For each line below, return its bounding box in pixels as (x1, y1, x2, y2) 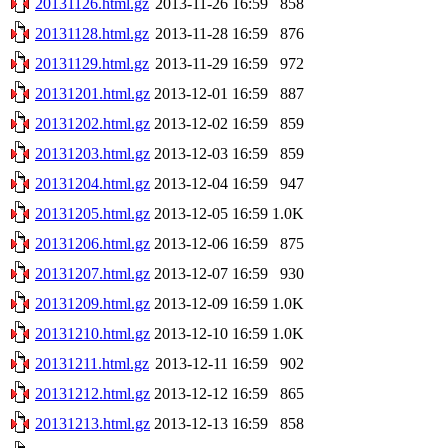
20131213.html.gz (35, 414, 150, 432)
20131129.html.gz (35, 54, 149, 72)
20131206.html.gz (35, 234, 150, 252)
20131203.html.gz (35, 144, 150, 162)
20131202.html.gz (35, 114, 150, 132)
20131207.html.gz (35, 264, 150, 282)
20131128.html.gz (35, 24, 149, 42)
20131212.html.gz (35, 384, 150, 402)
